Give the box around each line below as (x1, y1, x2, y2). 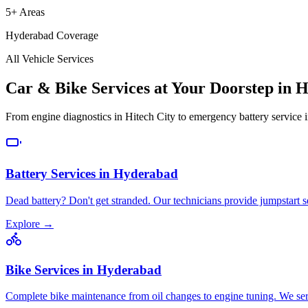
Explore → (5, 217, 54, 230)
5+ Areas (5, 5, 45, 18)
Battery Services (5, 166, 96, 181)
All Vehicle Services (5, 52, 93, 65)
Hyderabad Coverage (5, 29, 98, 41)
